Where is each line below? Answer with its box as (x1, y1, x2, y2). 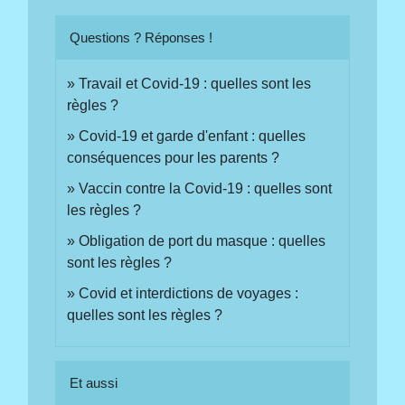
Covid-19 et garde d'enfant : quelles (79, 127, 306, 144)
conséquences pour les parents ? (67, 149, 284, 165)
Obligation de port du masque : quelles (79, 232, 326, 249)
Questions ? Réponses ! (70, 29, 213, 45)
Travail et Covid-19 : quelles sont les (79, 75, 312, 91)
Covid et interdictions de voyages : (79, 285, 299, 301)
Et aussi (70, 375, 118, 391)
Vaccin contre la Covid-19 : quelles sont (79, 180, 333, 196)
